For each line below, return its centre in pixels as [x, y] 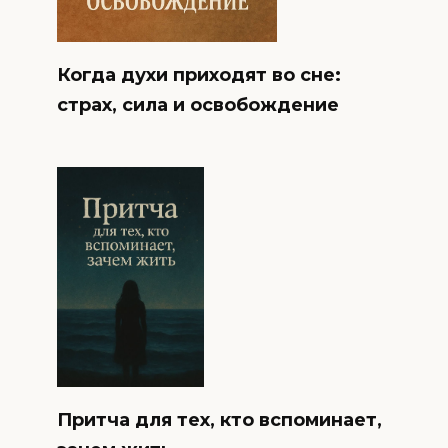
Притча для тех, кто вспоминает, [219, 420]
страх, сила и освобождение [197, 104]
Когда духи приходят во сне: [198, 74]
